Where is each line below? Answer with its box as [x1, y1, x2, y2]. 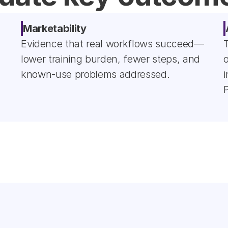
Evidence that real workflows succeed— [21, 38, 204, 50]
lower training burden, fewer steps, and [21, 53, 201, 65]
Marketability [23, 22, 87, 35]
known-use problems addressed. [21, 68, 170, 80]
